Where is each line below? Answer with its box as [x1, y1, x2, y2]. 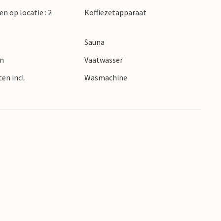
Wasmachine [84, 73, 127, 83]
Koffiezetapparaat [84, 7, 147, 18]
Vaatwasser [84, 55, 123, 65]
